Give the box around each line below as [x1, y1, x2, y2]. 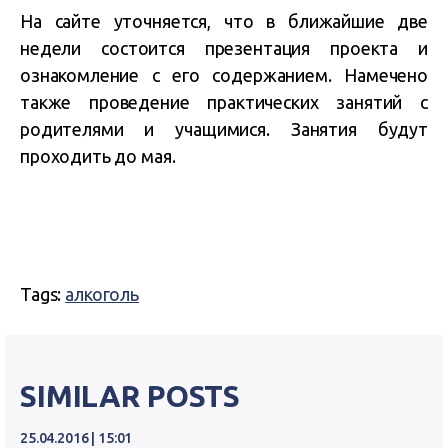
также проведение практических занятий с [20, 92, 428, 113]
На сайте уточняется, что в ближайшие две [20, 11, 428, 32]
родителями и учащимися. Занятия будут [20, 119, 428, 140]
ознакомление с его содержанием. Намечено [20, 65, 428, 86]
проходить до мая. [20, 146, 176, 167]
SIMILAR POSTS [20, 379, 241, 414]
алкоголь [65, 284, 139, 305]
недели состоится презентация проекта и [20, 38, 428, 59]
